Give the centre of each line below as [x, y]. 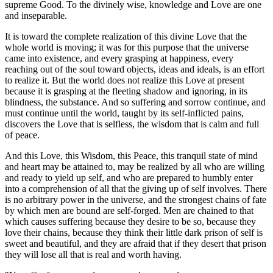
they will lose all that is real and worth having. [93, 254]
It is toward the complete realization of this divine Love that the [126, 36]
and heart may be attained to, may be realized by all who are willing [135, 166]
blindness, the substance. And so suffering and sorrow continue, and [135, 102]
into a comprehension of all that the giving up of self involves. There [136, 188]
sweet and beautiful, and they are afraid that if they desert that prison [136, 243]
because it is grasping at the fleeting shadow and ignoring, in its [126, 91]
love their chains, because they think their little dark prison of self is [134, 232]
